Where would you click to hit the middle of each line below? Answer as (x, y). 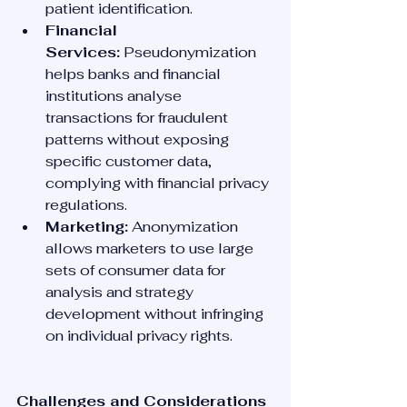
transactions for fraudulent (139, 118)
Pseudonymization (190, 52)
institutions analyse (115, 96)
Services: (83, 52)
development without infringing (156, 314)
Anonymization (185, 227)
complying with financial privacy (159, 183)
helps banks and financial (135, 74)
